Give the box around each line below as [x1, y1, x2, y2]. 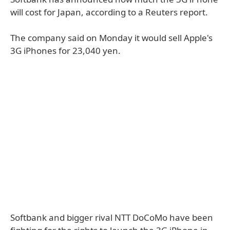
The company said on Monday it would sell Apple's [10, 32, 213, 44]
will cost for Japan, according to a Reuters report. [10, 6, 208, 18]
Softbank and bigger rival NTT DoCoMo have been [10, 212, 213, 223]
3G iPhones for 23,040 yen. [10, 45, 121, 56]
